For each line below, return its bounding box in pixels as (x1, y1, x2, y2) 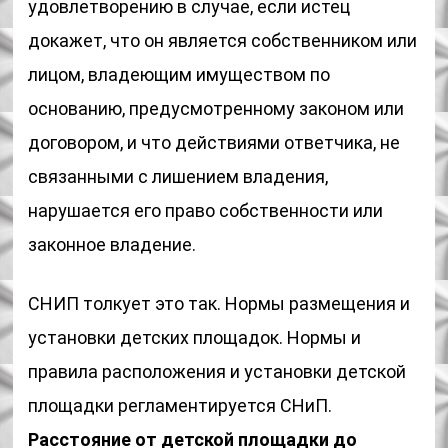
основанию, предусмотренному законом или (28, 98, 405, 119)
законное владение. (28, 234, 197, 255)
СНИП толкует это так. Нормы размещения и (28, 293, 411, 314)
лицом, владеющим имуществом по (28, 64, 331, 85)
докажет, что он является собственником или (28, 30, 418, 51)
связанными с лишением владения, (28, 166, 329, 187)
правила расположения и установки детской (28, 361, 407, 382)
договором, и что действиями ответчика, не (28, 132, 401, 153)
